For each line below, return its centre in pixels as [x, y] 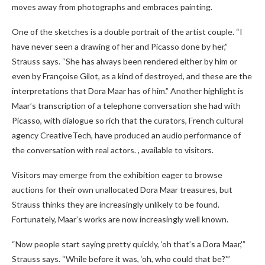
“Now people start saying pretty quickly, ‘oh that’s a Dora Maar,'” [129, 244]
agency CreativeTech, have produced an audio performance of [126, 135]
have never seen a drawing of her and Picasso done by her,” [120, 47]
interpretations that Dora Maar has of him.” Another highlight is [128, 91]
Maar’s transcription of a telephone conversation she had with [126, 106]
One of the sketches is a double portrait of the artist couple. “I [127, 32]
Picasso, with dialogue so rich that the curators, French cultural [128, 121]
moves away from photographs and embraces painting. [112, 7]
